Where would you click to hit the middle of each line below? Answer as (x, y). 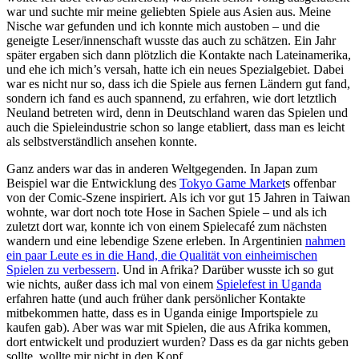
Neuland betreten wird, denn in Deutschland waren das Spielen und (177, 112)
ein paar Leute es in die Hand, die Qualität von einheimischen (162, 255)
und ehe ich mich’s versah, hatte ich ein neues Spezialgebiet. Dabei (175, 69)
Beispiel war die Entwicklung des (93, 183)
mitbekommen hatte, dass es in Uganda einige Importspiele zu (162, 313)
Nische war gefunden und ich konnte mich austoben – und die (163, 26)
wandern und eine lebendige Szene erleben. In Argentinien (156, 240)
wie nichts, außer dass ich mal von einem (111, 284)
